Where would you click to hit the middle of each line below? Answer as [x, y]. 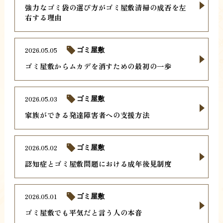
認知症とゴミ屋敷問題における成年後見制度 [98, 164]
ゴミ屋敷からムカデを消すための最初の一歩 [98, 66]
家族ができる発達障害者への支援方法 [87, 115]
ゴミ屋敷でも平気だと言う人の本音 [84, 213]
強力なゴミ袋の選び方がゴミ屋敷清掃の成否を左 [106, 7]
